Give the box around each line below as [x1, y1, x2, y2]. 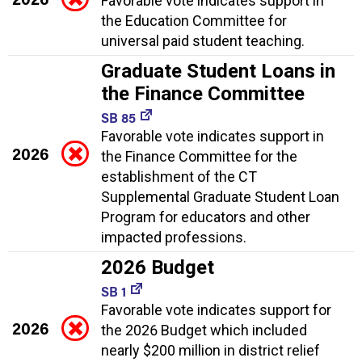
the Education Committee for [101, 12, 287, 30]
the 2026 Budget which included [101, 322, 307, 339]
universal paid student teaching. [101, 32, 305, 50]
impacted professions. [101, 229, 246, 246]
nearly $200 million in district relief [101, 342, 320, 360]
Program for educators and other [101, 208, 310, 226]
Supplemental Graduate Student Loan [101, 188, 339, 206]
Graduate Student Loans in [101, 60, 335, 83]
